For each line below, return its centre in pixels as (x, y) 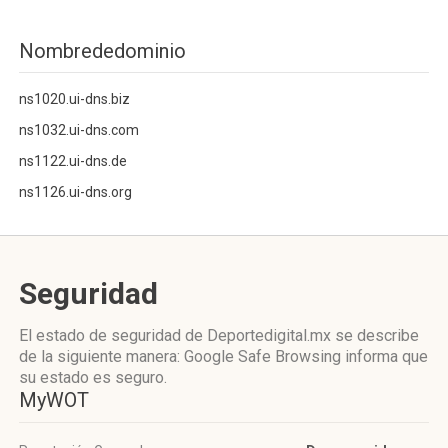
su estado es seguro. (93, 377)
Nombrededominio (102, 51)
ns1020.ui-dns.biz (74, 99)
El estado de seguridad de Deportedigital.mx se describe (219, 335)
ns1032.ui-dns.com (79, 130)
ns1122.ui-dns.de (73, 161)
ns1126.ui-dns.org (75, 192)
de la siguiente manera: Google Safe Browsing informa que (223, 356)
